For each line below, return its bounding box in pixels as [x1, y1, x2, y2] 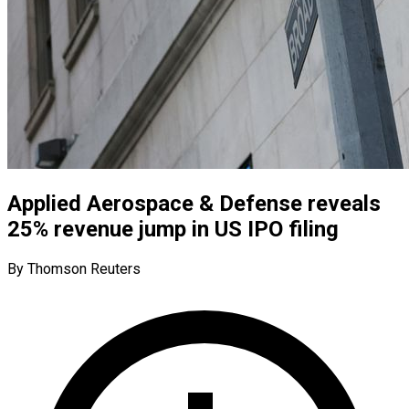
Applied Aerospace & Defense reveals [7, 190, 381, 216]
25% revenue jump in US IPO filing [7, 215, 339, 242]
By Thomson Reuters [7, 259, 141, 278]
